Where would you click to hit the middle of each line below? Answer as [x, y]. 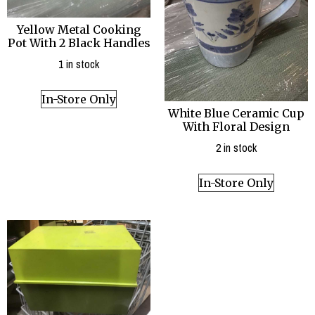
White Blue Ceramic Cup [236, 114]
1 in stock [79, 64]
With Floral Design [236, 127]
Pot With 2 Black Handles [79, 43]
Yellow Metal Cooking [79, 30]
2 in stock [236, 148]
